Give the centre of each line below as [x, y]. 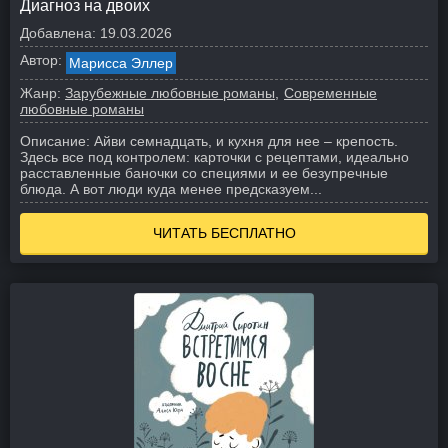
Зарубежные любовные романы [170, 93]
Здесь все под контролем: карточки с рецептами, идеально [214, 157]
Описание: [55, 141]
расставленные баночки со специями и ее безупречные [204, 173]
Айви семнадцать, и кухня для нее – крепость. [246, 141]
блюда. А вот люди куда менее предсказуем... [171, 189]
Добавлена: [58, 33]
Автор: [41, 60]
